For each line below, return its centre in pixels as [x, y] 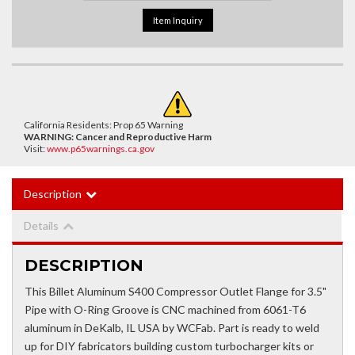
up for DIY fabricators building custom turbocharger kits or [169, 346]
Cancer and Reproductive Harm [143, 137]
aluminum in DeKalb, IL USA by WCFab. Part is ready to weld [172, 328]
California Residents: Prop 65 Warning [103, 125]
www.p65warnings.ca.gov [101, 149]
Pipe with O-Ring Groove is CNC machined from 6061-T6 [165, 310]
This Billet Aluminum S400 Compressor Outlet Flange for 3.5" [176, 292]
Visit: [35, 149]
